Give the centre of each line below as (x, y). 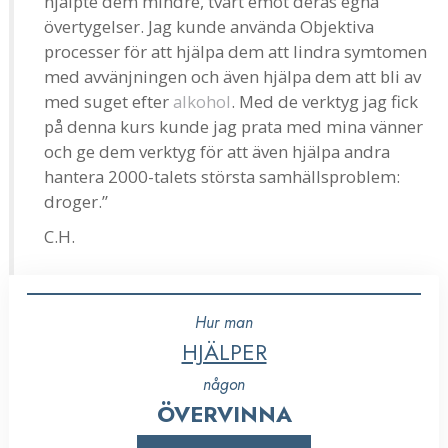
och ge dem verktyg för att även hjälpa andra (217, 151)
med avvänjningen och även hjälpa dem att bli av (232, 76)
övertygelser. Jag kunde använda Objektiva (209, 26)
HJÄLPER (224, 351)
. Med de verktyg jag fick (324, 101)
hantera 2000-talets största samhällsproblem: (222, 176)
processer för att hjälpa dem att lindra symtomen (235, 51)
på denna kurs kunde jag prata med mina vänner (233, 126)
